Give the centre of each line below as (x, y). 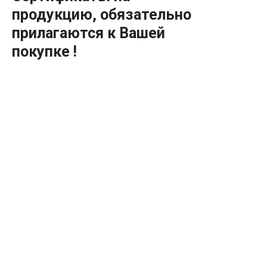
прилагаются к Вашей (89, 33)
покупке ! (44, 52)
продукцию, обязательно (102, 15)
